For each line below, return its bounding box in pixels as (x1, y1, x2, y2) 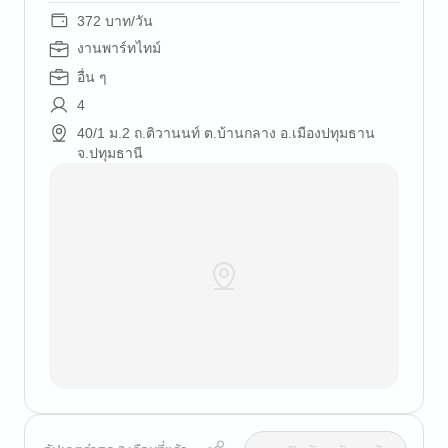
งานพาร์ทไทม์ (77, 41, 161, 56)
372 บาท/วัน (77, 13, 153, 29)
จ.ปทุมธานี (77, 145, 143, 161)
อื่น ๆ (77, 69, 107, 85)
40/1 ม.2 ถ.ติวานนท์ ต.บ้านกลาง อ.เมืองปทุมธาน (77, 125, 375, 141)
